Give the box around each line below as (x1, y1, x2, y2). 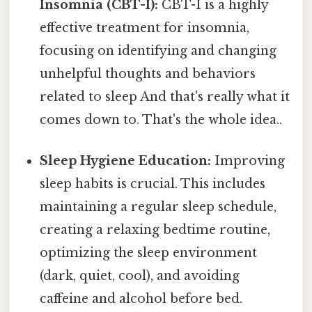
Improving (211, 153, 286, 169)
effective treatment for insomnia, (40, 19, 250, 36)
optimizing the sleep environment (40, 245, 258, 261)
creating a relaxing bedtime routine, (40, 222, 271, 238)
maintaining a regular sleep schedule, (40, 199, 277, 215)
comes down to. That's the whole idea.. (40, 111, 283, 127)
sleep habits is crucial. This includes (40, 176, 266, 192)
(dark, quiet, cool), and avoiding (40, 268, 240, 284)
